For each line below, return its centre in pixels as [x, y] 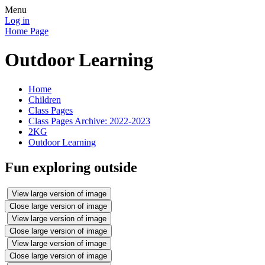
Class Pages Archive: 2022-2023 [89, 121]
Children [45, 99]
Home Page [27, 31]
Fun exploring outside [71, 167]
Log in [17, 20]
